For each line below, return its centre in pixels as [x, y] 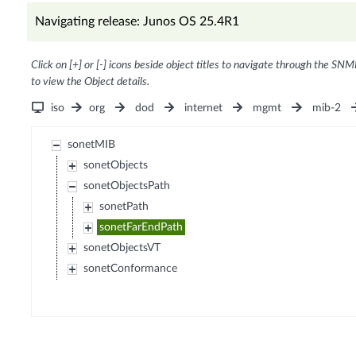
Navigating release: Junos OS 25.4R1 [137, 22]
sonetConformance [131, 269]
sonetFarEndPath [141, 228]
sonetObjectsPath [127, 186]
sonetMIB [92, 145]
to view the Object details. [90, 82]
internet [204, 108]
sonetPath [124, 207]
